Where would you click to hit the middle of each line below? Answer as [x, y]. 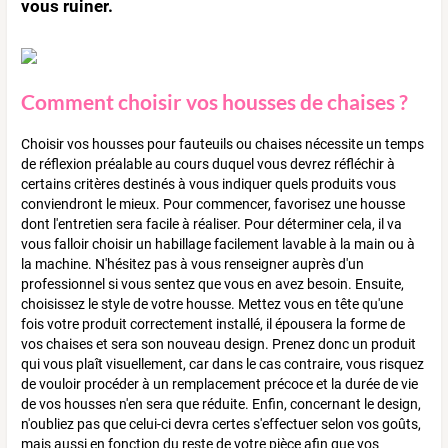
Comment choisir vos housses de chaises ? [214, 101]
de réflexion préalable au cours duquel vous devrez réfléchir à [208, 164]
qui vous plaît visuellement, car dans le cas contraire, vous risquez [222, 364]
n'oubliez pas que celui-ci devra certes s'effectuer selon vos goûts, [221, 424]
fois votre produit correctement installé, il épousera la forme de [213, 324]
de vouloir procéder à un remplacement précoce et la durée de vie [219, 384]
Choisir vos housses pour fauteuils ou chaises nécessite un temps [222, 144]
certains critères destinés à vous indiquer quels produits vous [208, 184]
